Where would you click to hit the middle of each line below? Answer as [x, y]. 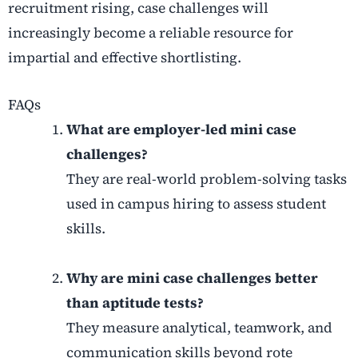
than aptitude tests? [135, 303]
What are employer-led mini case [181, 130]
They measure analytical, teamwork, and [199, 328]
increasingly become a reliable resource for [151, 33]
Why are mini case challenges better [192, 278]
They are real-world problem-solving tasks [206, 179]
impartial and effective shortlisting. [125, 58]
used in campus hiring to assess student [196, 204]
